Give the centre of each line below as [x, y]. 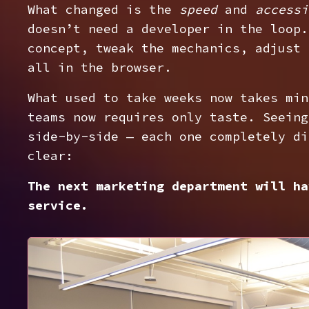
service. [58, 205]
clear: [50, 156]
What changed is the [103, 9]
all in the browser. [100, 67]
